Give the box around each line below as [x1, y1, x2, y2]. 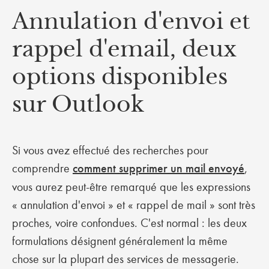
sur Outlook [12, 91, 150, 118]
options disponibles [12, 63, 228, 90]
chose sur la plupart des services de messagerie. [12, 252, 242, 266]
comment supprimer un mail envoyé [73, 161, 244, 176]
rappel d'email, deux [12, 35, 237, 62]
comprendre [12, 161, 73, 175]
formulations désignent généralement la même [12, 234, 228, 248]
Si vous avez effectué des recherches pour [12, 143, 208, 157]
